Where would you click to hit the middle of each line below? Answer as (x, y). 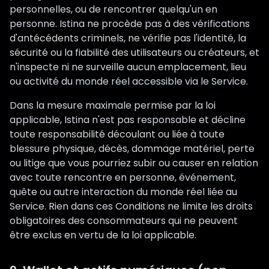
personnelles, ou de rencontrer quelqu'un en (113, 9)
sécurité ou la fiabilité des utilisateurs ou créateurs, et (134, 53)
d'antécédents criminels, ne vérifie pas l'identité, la (128, 38)
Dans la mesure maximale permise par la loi (113, 105)
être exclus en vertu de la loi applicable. (103, 235)
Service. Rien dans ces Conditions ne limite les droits (131, 206)
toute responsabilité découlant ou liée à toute (117, 134)
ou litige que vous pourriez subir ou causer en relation (134, 163)
